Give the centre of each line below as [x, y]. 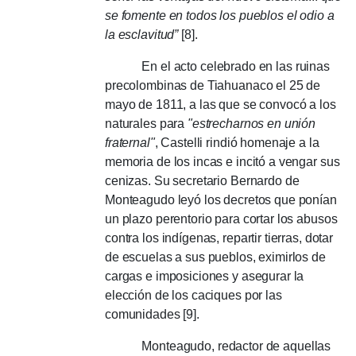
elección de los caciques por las [193, 295]
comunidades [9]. [152, 314]
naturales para [147, 123]
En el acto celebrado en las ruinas [217, 66]
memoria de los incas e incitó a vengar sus [222, 161]
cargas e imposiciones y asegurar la [205, 276]
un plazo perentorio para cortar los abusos [221, 219]
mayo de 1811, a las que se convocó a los [221, 104]
